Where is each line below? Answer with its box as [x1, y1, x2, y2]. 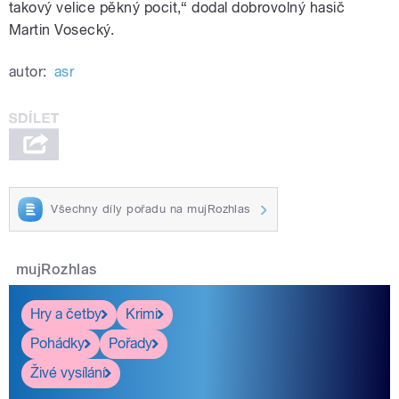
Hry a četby [30, 305, 102, 323]
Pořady [109, 335, 152, 353]
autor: [9, 63, 47, 81]
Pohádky [30, 335, 85, 353]
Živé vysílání [30, 364, 105, 382]
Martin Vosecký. [9, 21, 115, 39]
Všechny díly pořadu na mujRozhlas [51, 201, 251, 216]
